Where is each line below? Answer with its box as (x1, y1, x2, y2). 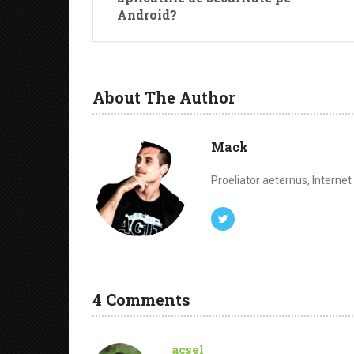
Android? (117, 6, 177, 23)
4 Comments (92, 289, 190, 310)
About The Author (92, 87, 235, 107)
